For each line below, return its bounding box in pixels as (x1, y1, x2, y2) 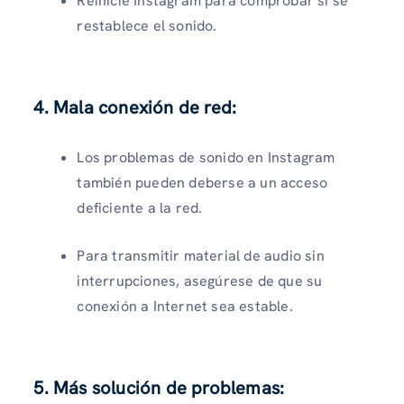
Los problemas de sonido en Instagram (77, 148, 335, 167)
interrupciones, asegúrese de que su (77, 271, 323, 290)
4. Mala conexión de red (33, 96, 232, 119)
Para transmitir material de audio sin (77, 246, 325, 265)
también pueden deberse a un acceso (77, 173, 328, 192)
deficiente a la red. (77, 198, 203, 217)
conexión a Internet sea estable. (77, 297, 293, 316)
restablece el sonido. (77, 16, 217, 35)
